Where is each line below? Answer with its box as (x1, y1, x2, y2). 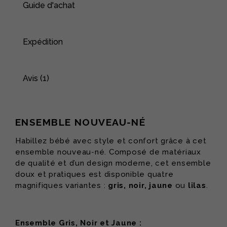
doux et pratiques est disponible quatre (15, 170, 174, 179)
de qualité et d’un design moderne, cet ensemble (15, 159, 211, 168)
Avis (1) (23, 73, 49, 84)
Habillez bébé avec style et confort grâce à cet (15, 136, 207, 146)
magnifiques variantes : (15, 181, 108, 191)
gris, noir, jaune (108, 181, 173, 191)
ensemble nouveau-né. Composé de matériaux (15, 147, 201, 157)
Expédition (23, 37, 63, 47)
